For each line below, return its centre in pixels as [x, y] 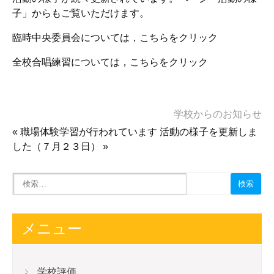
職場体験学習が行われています [89, 132]
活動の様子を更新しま [209, 132]
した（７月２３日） [56, 146]
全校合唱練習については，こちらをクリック [110, 62]
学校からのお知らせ [218, 114]
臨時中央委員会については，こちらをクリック [115, 38]
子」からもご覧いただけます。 [81, 13]
